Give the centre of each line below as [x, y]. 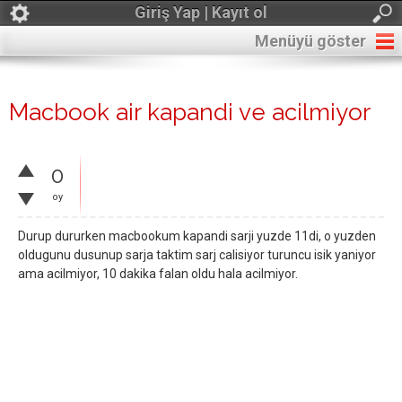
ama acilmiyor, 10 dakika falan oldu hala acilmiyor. [158, 274]
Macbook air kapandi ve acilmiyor [190, 112]
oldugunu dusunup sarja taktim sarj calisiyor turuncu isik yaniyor [197, 255]
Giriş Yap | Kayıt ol [201, 12]
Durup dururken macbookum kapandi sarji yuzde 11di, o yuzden [197, 236]
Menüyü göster [310, 41]
